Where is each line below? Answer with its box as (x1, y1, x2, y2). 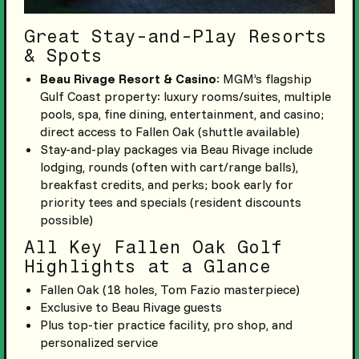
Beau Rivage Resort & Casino (39, 70, 216, 87)
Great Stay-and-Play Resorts (23, 25, 327, 47)
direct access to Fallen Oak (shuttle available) (39, 123, 300, 139)
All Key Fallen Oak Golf (23, 236, 282, 258)
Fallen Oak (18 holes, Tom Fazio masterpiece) (39, 280, 300, 297)
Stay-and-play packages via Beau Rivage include (39, 140, 313, 157)
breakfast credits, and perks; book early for (39, 175, 293, 192)
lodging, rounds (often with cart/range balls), (39, 158, 298, 175)
